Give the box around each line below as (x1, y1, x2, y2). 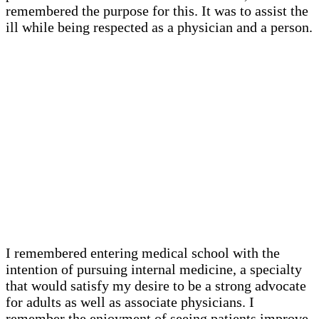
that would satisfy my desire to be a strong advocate (6, 277, 306, 293)
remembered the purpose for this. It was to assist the (6, 2, 308, 19)
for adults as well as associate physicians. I (6, 293, 254, 310)
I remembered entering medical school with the (6, 244, 280, 261)
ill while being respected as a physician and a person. (6, 19, 313, 35)
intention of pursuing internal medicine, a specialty (6, 261, 302, 277)
